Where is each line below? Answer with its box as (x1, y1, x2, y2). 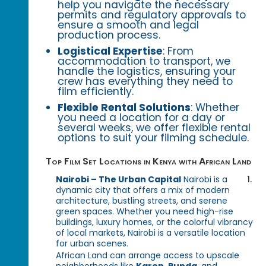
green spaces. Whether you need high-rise (56, 205, 234, 218)
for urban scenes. (56, 237, 129, 250)
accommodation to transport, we (58, 54, 231, 69)
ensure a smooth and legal (58, 18, 199, 33)
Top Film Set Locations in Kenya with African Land (46, 154, 252, 169)
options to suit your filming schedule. (58, 131, 249, 145)
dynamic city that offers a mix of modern (56, 184, 230, 197)
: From (163, 44, 194, 59)
